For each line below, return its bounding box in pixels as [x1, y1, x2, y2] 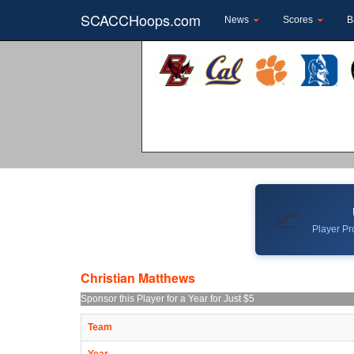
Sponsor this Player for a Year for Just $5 [81, 292, 254, 304]
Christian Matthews [81, 268, 195, 287]
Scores [283, 14, 315, 25]
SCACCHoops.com [81, 9, 201, 30]
